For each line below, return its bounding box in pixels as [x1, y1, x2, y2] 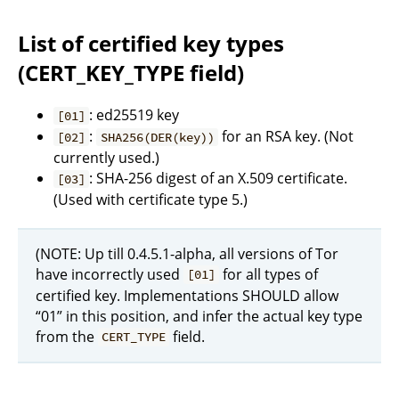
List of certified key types [18, 28, 284, 59]
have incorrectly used [36, 264, 183, 284]
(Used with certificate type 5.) [53, 190, 248, 209]
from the [36, 326, 98, 346]
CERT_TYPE [102, 329, 167, 346]
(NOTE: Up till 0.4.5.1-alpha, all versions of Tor [36, 243, 338, 264]
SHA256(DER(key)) [100, 129, 215, 145]
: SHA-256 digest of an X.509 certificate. [89, 168, 348, 188]
